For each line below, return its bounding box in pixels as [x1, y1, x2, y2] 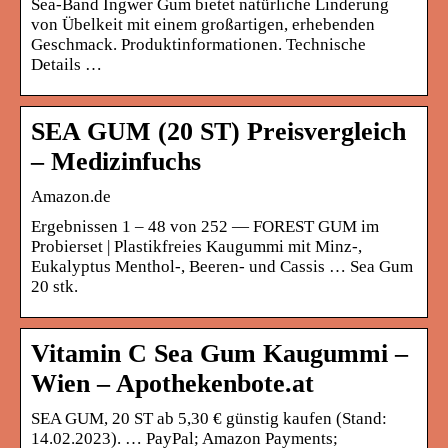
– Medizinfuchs [31, 146, 201, 176]
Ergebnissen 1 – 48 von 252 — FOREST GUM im [31, 216, 379, 236]
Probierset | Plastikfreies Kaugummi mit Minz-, [31, 236, 362, 256]
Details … [31, 54, 102, 74]
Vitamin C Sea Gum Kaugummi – [31, 338, 408, 368]
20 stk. [31, 276, 78, 296]
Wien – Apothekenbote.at [31, 368, 314, 398]
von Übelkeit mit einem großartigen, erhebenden [31, 14, 375, 34]
